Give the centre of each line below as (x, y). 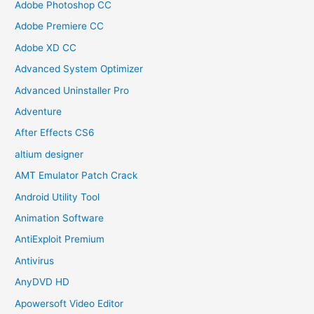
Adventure (39, 111)
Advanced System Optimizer (79, 69)
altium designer (49, 154)
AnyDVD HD (42, 282)
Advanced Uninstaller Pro (72, 90)
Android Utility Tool (57, 197)
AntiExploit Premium (60, 239)
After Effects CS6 (55, 133)
